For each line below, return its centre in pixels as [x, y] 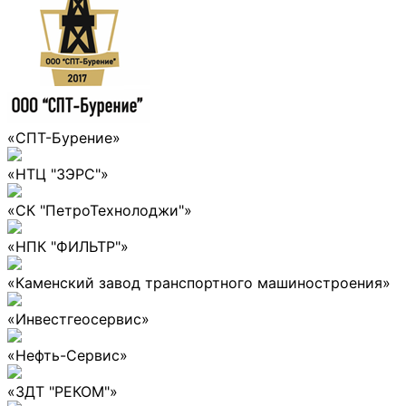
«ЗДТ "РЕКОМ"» [63, 391]
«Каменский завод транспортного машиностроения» [199, 282]
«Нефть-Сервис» [68, 355]
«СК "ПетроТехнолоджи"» [100, 210]
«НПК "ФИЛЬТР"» [68, 246]
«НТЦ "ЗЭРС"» [58, 174]
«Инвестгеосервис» [78, 319]
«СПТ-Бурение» [64, 137]
